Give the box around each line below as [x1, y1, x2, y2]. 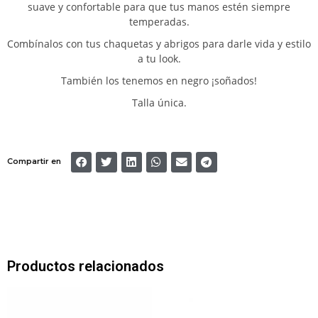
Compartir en [7, 155, 61, 166]
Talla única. [131, 95, 187, 109]
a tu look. [137, 51, 181, 65]
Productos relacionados [7, 258, 164, 275]
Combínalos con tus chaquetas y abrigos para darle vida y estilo [7, 36, 311, 50]
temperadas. [128, 14, 190, 28]
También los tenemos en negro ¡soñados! [61, 73, 257, 87]
